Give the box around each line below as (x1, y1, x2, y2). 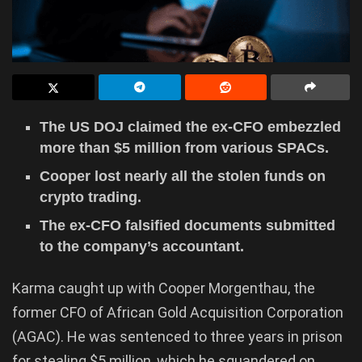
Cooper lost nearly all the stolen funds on (40, 167, 326, 184)
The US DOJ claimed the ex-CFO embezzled (40, 118, 342, 135)
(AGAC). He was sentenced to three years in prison (12, 327, 343, 345)
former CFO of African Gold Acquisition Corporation (12, 303, 343, 321)
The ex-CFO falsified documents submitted (40, 217, 336, 234)
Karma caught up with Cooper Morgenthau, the (12, 279, 315, 297)
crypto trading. (40, 188, 142, 205)
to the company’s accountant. (40, 238, 245, 255)
